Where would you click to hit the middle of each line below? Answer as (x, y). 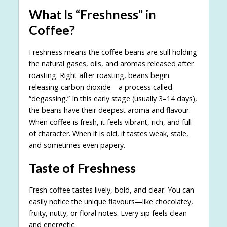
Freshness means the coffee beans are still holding (113, 52)
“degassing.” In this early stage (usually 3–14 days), (113, 98)
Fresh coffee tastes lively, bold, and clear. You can (111, 190)
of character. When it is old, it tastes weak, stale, (108, 133)
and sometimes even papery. (77, 145)
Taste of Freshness (82, 167)
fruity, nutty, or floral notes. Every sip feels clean (108, 213)
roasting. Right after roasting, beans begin (99, 75)
